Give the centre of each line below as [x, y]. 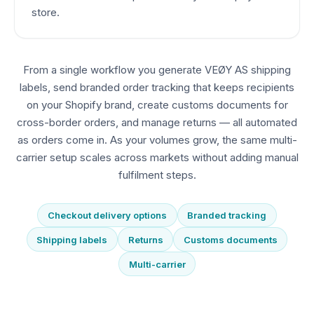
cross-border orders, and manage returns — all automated [157, 122]
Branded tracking [227, 216]
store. [46, 12]
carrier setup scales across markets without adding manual [157, 157]
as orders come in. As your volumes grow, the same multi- [157, 139]
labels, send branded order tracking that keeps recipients [157, 87]
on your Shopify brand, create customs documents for [157, 104]
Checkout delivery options [107, 216]
